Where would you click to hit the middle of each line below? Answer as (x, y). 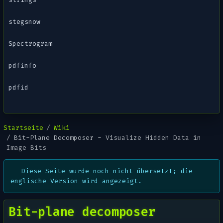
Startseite (23, 128)
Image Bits (26, 148)
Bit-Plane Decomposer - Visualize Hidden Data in (107, 138)
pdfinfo (23, 66)
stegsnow (25, 22)
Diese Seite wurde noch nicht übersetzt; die (107, 171)
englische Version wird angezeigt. (76, 181)
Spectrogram (31, 44)
